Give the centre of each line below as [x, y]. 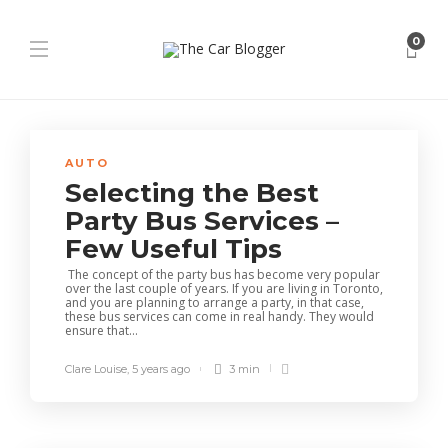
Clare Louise [96, 369]
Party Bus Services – [202, 221]
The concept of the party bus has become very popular [222, 274]
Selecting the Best [192, 193]
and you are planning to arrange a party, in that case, [214, 302]
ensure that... [101, 330]
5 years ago [161, 369]
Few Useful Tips [177, 249]
